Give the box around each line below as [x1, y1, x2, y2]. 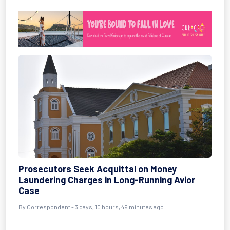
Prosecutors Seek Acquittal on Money [18, 163, 177, 175]
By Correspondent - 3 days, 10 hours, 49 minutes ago [18, 203, 164, 210]
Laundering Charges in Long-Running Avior [18, 174, 195, 185]
